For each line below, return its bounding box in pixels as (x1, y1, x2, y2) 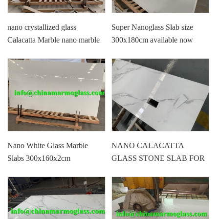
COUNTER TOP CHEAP (111, 167, 195, 175)
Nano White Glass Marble (7, 141, 88, 150)
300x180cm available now (111, 35, 194, 44)
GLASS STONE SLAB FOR (111, 154, 205, 163)
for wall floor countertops (7, 48, 86, 57)
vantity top (7, 61, 41, 69)
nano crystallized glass (7, 22, 77, 31)
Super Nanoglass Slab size (111, 22, 194, 31)
